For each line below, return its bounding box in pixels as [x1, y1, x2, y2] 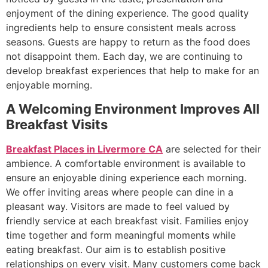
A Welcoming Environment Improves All [6, 100, 260, 117]
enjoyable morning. [6, 79, 92, 92]
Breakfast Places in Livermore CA [6, 142, 163, 155]
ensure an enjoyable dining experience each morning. [6, 171, 246, 184]
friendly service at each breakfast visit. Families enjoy [6, 214, 249, 227]
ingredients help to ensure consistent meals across [6, 22, 236, 34]
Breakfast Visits [6, 116, 108, 132]
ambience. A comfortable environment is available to [6, 157, 246, 169]
